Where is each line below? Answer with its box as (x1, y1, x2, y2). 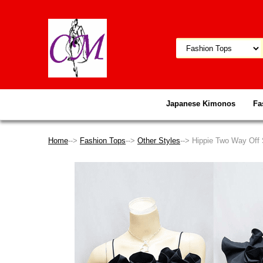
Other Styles (137, 136, 180, 145)
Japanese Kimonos (166, 99, 235, 108)
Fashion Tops (80, 136, 126, 145)
